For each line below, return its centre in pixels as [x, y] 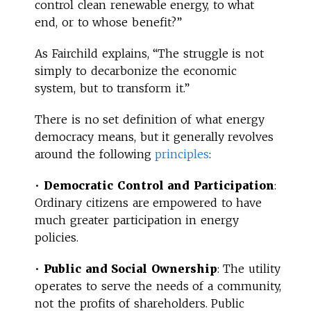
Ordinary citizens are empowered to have [149, 202]
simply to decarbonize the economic [136, 70]
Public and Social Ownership [131, 268]
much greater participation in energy [137, 220]
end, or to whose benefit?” [110, 22]
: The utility [249, 268]
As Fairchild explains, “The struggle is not [149, 53]
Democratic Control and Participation [159, 185]
